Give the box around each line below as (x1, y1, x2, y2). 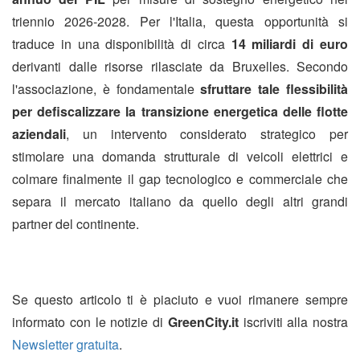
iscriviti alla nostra (238, 313, 348, 332)
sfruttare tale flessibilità (200, 80, 349, 99)
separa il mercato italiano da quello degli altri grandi (12, 192, 348, 211)
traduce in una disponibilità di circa (12, 35, 231, 54)
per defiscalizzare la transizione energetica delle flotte (12, 102, 348, 121)
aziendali (12, 125, 66, 144)
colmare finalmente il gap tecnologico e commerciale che (12, 170, 348, 189)
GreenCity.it (167, 313, 239, 332)
